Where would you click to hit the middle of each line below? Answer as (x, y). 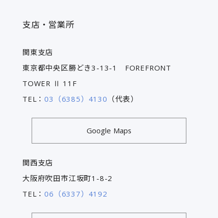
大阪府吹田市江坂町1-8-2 (67, 178)
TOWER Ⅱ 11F (49, 83)
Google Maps (109, 131)
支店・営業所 (48, 25)
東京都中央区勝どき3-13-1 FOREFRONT (97, 68)
